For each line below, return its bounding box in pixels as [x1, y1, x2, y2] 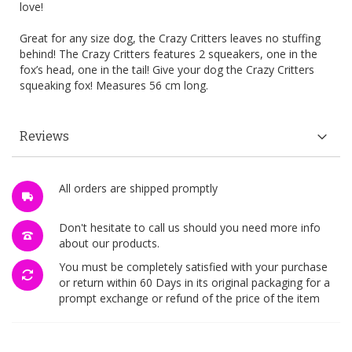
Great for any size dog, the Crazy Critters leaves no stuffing [20, 31, 321, 46]
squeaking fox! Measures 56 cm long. [20, 78, 208, 93]
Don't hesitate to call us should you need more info [59, 220, 321, 236]
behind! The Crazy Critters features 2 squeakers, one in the [20, 46, 317, 62]
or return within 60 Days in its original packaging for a [59, 275, 330, 291]
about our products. [59, 236, 159, 251]
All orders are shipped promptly [59, 181, 218, 196]
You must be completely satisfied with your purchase [59, 259, 328, 275]
